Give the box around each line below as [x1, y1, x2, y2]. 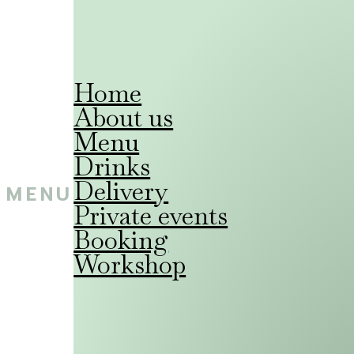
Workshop [73, 247, 186, 281]
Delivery [73, 174, 169, 207]
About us [73, 100, 174, 134]
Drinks [73, 149, 151, 183]
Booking [73, 223, 169, 256]
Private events [73, 198, 228, 232]
